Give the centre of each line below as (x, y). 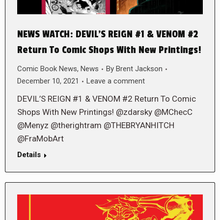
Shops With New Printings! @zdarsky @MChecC (105, 112)
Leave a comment (116, 81)
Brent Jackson (139, 69)
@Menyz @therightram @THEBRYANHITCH (96, 125)
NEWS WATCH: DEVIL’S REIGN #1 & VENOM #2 (108, 35)
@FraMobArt (41, 139)
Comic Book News (47, 69)
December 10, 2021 (48, 81)
